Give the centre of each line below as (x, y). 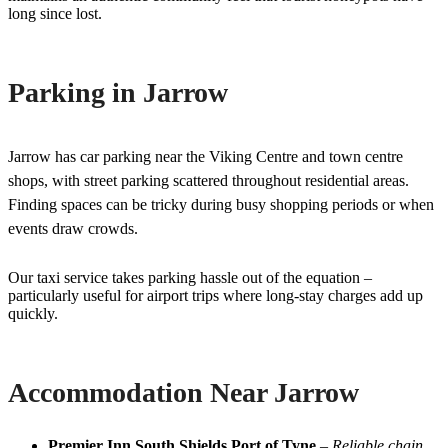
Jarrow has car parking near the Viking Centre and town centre (205, 156)
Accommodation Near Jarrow (183, 392)
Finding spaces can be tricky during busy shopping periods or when (221, 204)
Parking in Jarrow (118, 92)
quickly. (33, 313)
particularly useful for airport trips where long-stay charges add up (215, 295)
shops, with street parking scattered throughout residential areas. (208, 180)
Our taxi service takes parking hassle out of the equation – (190, 277)
